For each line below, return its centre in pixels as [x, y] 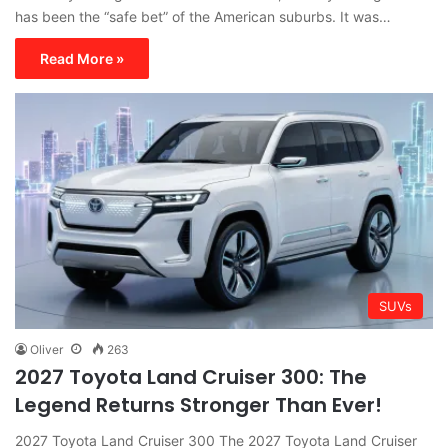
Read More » [82, 58]
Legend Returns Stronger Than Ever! [198, 404]
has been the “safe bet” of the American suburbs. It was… [203, 16]
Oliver [46, 349]
